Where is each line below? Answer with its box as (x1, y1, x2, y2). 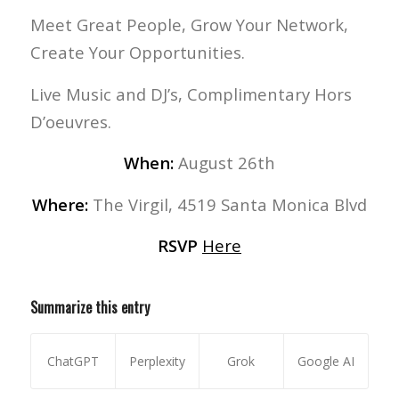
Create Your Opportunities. (29, 40, 245, 63)
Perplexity (128, 353, 185, 370)
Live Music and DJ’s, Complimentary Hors (29, 82, 352, 105)
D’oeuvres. (29, 110, 111, 133)
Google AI (297, 353, 354, 370)
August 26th (173, 151, 275, 175)
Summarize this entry (29, 297, 150, 318)
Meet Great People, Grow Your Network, (29, 12, 348, 36)
